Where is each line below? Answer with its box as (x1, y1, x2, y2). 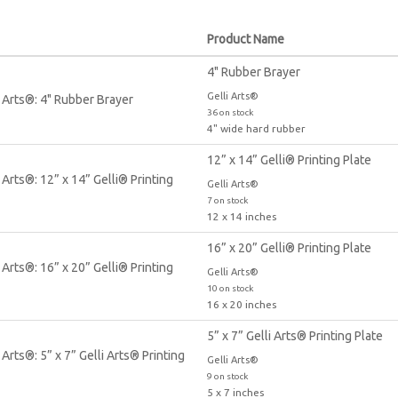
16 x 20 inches (206, 298, 276, 310)
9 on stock (206, 370, 248, 381)
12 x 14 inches (206, 210, 276, 222)
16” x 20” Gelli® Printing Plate (206, 240, 371, 255)
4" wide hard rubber (206, 122, 306, 134)
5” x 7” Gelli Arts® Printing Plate (206, 328, 383, 343)
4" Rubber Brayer (206, 64, 300, 79)
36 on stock (206, 107, 253, 117)
